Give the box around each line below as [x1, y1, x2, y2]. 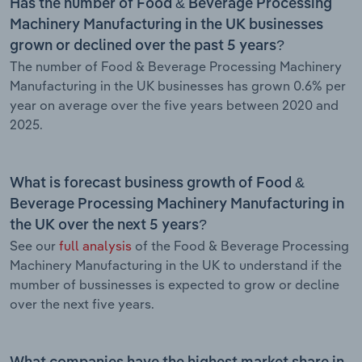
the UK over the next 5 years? [10, 217, 207, 233]
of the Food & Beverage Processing [132, 237, 349, 254]
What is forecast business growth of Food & [10, 175, 305, 191]
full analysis [59, 237, 132, 254]
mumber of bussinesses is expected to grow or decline [10, 276, 339, 293]
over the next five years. [10, 295, 154, 312]
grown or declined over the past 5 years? [10, 38, 284, 53]
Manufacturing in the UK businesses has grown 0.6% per [10, 77, 346, 94]
